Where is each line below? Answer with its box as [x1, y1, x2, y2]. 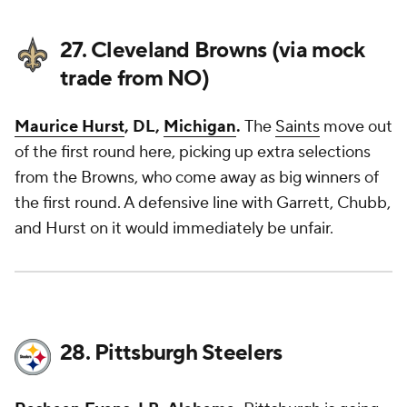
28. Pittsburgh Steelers [60, 339, 283, 367]
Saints [275, 116, 320, 137]
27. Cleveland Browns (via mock [60, 36, 365, 65]
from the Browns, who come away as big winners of [15, 167, 379, 188]
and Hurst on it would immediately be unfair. [15, 218, 337, 239]
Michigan [164, 116, 236, 137]
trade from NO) [60, 65, 209, 93]
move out [320, 116, 392, 137]
